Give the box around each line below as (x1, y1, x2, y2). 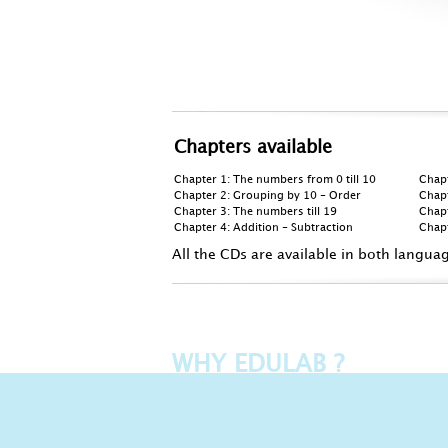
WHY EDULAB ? (172, 354, 344, 376)
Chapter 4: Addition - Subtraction (174, 223, 356, 233)
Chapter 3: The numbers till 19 (174, 207, 340, 217)
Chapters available (174, 139, 332, 156)
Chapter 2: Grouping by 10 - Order (174, 191, 364, 201)
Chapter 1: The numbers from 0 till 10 (174, 175, 379, 185)
